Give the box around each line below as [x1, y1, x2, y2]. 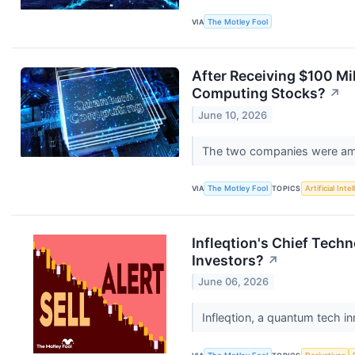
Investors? [192, 251, 264, 269]
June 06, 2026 [198, 276, 269, 288]
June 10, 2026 [198, 109, 268, 121]
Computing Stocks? [192, 85, 326, 102]
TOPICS [272, 184, 301, 193]
